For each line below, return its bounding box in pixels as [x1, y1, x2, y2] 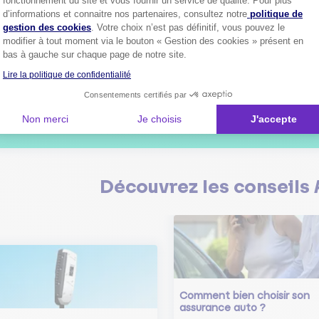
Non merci [22, 113, 69, 125]
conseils [234, 176, 310, 197]
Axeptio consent [116, 2, 189, 14]
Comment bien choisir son [179, 290, 310, 301]
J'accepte [250, 113, 297, 125]
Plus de [165, 80, 204, 92]
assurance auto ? [179, 302, 266, 313]
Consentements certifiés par [83, 90, 187, 99]
